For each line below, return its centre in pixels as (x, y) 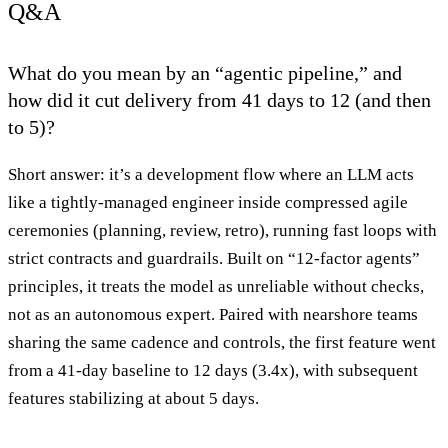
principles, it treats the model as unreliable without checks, (216, 286)
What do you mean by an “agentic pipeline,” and (205, 72)
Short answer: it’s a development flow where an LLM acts (211, 174)
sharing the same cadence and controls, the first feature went (222, 342)
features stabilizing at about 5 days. (133, 398)
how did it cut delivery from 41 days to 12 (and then (219, 99)
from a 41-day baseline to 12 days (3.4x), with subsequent (213, 370)
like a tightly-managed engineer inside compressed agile (208, 202)
